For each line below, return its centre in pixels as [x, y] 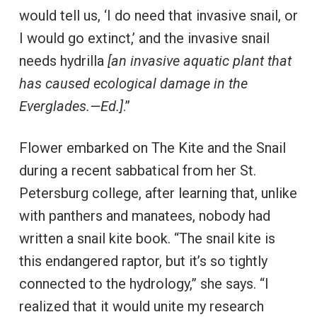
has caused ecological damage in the [133, 84]
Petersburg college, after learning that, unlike [158, 194]
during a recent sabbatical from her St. [137, 171]
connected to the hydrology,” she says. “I [144, 284]
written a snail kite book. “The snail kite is [147, 239]
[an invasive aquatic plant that [199, 61]
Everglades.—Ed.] [71, 106]
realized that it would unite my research [141, 307]
